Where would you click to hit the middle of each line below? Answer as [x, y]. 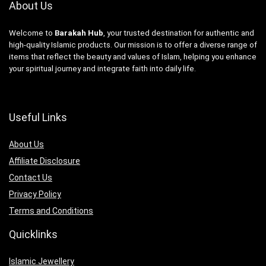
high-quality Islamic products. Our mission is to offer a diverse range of [133, 45]
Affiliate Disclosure [45, 161]
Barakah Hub [79, 33]
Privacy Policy [35, 194]
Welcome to [32, 33]
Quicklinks [33, 234]
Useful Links [38, 117]
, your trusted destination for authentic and [179, 33]
